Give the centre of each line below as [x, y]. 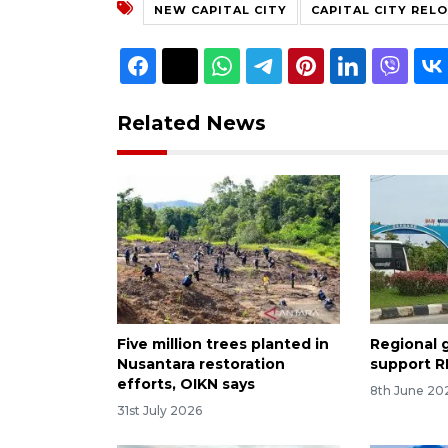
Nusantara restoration [201, 363]
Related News [191, 122]
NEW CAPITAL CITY [220, 9]
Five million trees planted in [223, 343]
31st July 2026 [159, 410]
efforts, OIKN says [186, 383]
